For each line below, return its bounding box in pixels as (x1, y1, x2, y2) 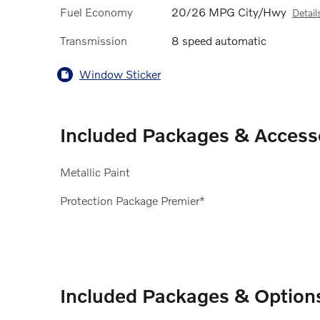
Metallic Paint (60, 164, 130, 179)
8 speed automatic (171, 33, 266, 47)
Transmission (60, 33, 127, 47)
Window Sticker (79, 67, 161, 81)
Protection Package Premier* (60, 193, 205, 207)
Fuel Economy (60, 4, 133, 19)
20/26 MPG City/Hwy (171, 4, 286, 19)
